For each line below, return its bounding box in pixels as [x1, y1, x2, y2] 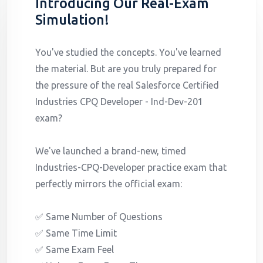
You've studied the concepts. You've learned [35, 46, 221, 58]
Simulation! [35, 11, 109, 27]
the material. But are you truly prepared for [35, 63, 217, 74]
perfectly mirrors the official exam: [35, 178, 182, 189]
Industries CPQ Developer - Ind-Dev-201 [35, 96, 203, 107]
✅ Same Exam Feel [35, 244, 114, 255]
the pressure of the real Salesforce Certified [35, 79, 219, 90]
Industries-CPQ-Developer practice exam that [35, 161, 227, 173]
